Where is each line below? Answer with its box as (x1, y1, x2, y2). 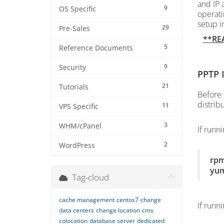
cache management (59, 195, 114, 204)
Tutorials (59, 82, 88, 91)
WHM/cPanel (59, 121, 101, 130)
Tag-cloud (68, 171, 109, 183)
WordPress (59, 141, 95, 150)
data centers (59, 206, 94, 214)
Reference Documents (59, 43, 133, 52)
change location (96, 206, 140, 214)
